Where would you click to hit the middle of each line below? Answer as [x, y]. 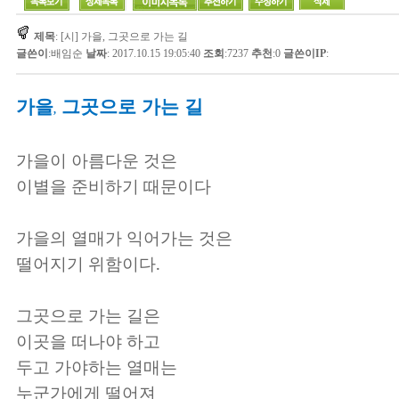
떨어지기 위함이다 [86, 263]
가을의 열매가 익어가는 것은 [124, 237]
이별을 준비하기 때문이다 [114, 186]
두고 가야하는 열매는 [97, 366]
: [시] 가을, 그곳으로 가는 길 [122, 37]
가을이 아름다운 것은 [97, 160]
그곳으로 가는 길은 [88, 315]
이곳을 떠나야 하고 [88, 341]
